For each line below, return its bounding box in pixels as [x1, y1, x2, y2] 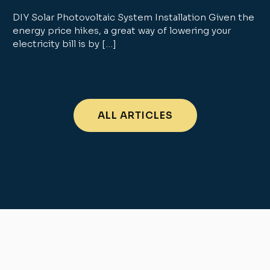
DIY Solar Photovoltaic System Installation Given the [13, 11, 255, 24]
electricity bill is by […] [13, 38, 117, 50]
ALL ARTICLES [97, 109, 173, 122]
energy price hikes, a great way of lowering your [13, 25, 231, 37]
